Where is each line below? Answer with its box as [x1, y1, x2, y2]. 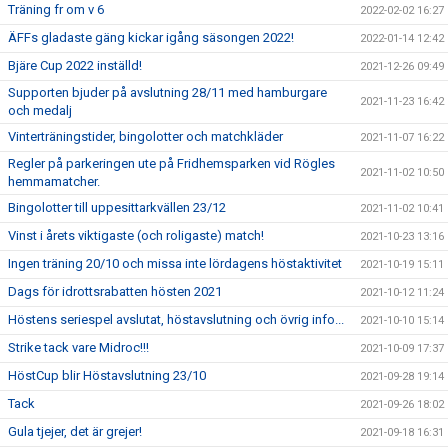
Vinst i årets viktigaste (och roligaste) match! [8, 228, 264, 243]
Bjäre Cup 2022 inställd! [8, 58, 142, 73]
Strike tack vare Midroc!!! [8, 340, 149, 355]
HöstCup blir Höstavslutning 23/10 [8, 368, 206, 383]
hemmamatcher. [8, 174, 100, 189]
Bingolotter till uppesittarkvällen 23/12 [8, 200, 226, 215]
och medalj [8, 103, 72, 118]
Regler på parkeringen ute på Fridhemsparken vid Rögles [8, 156, 335, 171]
